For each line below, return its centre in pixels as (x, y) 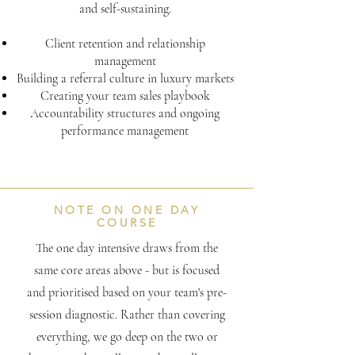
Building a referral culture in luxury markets (125, 78)
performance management (125, 131)
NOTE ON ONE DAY (127, 210)
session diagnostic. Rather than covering (127, 315)
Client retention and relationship (125, 44)
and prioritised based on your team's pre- (127, 292)
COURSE (127, 223)
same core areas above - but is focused (127, 270)
